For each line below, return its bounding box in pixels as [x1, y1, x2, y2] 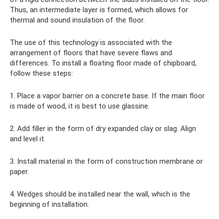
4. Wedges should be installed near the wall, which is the [10, 189, 190, 198]
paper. [10, 167, 29, 176]
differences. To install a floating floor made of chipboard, [10, 58, 197, 67]
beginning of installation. [10, 199, 89, 209]
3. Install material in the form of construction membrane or [10, 156, 203, 166]
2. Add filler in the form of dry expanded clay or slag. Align [10, 124, 196, 133]
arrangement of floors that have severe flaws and [10, 48, 172, 57]
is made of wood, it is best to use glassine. [10, 101, 150, 110]
